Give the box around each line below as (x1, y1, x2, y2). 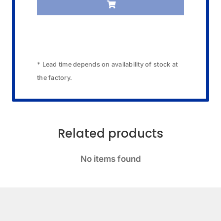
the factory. (37, 74, 73, 81)
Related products (58, 125, 163, 142)
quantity (92, 5, 127, 15)
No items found (80, 153, 141, 164)
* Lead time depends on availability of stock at (37, 60, 178, 68)
